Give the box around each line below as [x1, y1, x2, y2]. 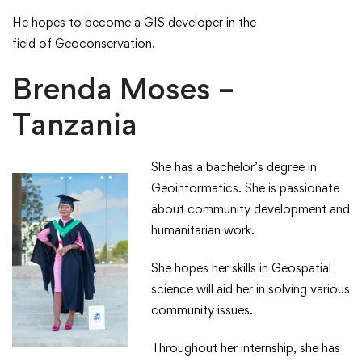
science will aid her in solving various [151, 281, 350, 297]
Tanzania [12, 106, 137, 143]
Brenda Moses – [12, 70, 234, 107]
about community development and [151, 201, 350, 217]
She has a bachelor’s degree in [151, 159, 317, 175]
